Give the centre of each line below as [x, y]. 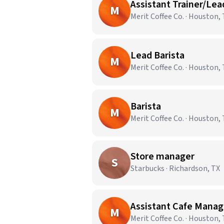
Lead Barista [157, 55]
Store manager [162, 156]
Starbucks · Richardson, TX [175, 168]
